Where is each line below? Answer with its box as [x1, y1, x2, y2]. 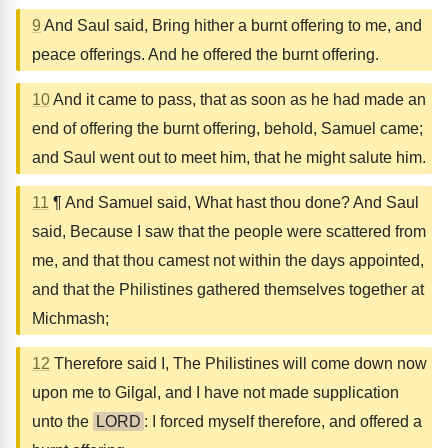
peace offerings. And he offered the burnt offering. [32, 46, 379, 63]
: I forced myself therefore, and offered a [144, 413, 422, 430]
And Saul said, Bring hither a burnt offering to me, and [41, 17, 422, 34]
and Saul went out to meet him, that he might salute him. [32, 149, 426, 166]
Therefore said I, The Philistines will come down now [50, 355, 427, 372]
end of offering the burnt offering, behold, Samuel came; [32, 120, 423, 137]
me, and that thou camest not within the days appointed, [32, 252, 424, 269]
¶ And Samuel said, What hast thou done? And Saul [49, 194, 419, 211]
